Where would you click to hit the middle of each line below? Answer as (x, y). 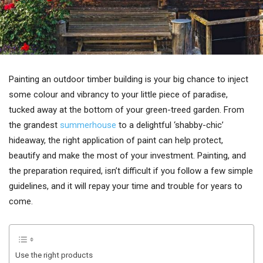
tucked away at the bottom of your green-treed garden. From (127, 110)
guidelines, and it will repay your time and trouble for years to (126, 186)
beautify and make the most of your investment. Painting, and (127, 156)
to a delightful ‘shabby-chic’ (171, 125)
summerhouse (89, 125)
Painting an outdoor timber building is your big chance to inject (129, 79)
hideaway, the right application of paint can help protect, (116, 140)
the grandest (34, 125)
